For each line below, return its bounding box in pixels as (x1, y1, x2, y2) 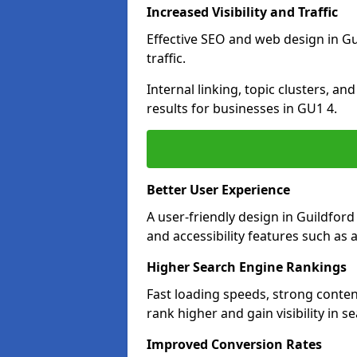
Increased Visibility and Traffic (147, 3, 338, 21)
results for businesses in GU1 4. (147, 100, 337, 117)
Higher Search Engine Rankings (147, 258, 347, 276)
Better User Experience (147, 181, 290, 198)
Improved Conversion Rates (147, 335, 322, 353)
